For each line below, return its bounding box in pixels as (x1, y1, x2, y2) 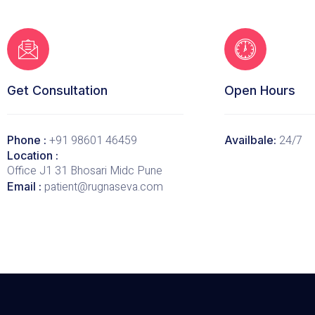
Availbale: (224, 133, 279, 148)
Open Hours (224, 83, 295, 98)
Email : (7, 179, 44, 194)
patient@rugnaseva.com (44, 179, 163, 196)
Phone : (7, 133, 49, 148)
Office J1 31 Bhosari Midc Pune (7, 162, 162, 180)
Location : (7, 148, 58, 163)
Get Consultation (7, 83, 108, 98)
